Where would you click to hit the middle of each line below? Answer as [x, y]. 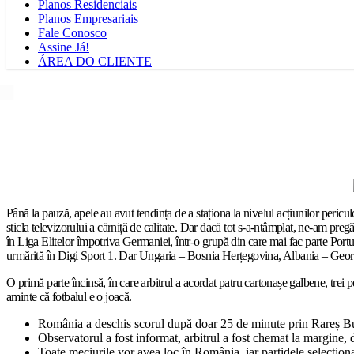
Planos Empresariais [88, 19]
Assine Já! [64, 47]
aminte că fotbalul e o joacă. [69, 297]
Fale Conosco [72, 33]
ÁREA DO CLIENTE [95, 61]
